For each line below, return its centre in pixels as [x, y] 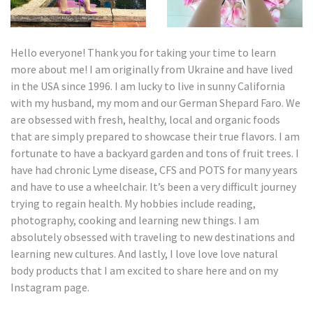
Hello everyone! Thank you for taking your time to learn [143, 53]
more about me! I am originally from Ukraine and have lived [152, 70]
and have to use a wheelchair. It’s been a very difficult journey [153, 187]
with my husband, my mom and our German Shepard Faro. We [155, 103]
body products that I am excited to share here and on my [144, 271]
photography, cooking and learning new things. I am [135, 220]
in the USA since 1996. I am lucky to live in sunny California [148, 86]
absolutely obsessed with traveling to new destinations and [153, 237]
